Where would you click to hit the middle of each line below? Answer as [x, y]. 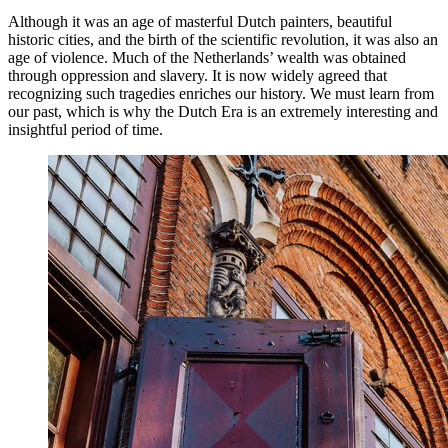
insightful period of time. [85, 130]
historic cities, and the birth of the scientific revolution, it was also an [223, 40]
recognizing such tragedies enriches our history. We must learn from [221, 94]
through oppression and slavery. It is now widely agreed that [197, 76]
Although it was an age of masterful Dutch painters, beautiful [200, 22]
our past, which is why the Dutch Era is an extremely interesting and [223, 112]
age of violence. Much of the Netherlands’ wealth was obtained [207, 58]
